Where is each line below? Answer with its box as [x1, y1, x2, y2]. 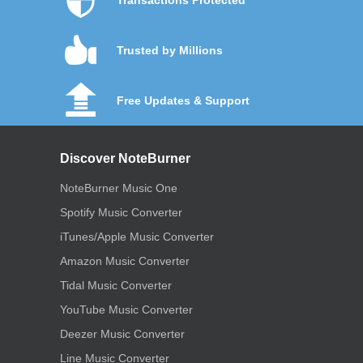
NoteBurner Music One [60, 181, 177, 194]
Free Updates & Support [117, 93, 250, 107]
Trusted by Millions [117, 43, 223, 57]
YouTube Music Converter [60, 302, 193, 316]
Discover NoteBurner [60, 151, 190, 165]
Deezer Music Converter [60, 327, 185, 340]
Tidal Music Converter [60, 278, 172, 292]
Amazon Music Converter [60, 254, 190, 267]
